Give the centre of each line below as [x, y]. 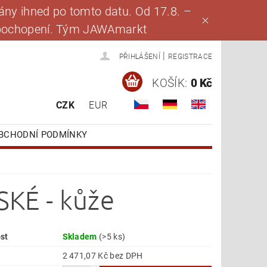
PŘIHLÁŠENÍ [139, 57]
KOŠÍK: [170, 83]
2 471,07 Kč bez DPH [126, 255]
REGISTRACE [190, 57]
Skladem [81, 236]
